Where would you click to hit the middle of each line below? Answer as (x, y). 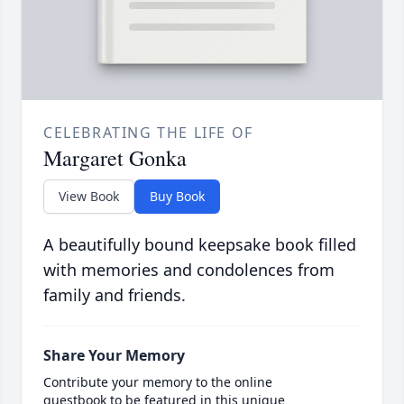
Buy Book (177, 197)
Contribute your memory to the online (158, 382)
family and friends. (115, 295)
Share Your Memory (114, 356)
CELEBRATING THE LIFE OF (148, 133)
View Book (89, 197)
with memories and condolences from (189, 270)
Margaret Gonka (115, 158)
